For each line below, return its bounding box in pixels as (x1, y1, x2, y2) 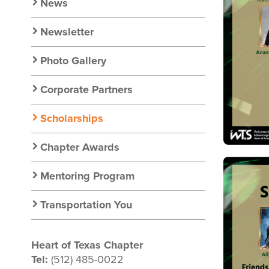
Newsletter (40, 24, 94, 40)
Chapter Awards (40, 139, 119, 155)
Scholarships (40, 110, 103, 126)
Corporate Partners (40, 82, 133, 97)
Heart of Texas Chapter (31, 237, 143, 253)
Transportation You (40, 197, 132, 213)
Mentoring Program (40, 168, 134, 184)
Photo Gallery (40, 53, 106, 68)
